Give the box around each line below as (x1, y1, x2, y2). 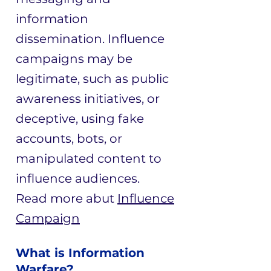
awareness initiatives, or (16, 91, 160, 106)
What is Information (16, 246, 145, 260)
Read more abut (16, 191, 117, 206)
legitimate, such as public (16, 71, 169, 86)
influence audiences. (16, 171, 140, 186)
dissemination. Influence (16, 31, 165, 46)
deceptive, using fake (16, 111, 144, 126)
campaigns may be (16, 51, 132, 66)
